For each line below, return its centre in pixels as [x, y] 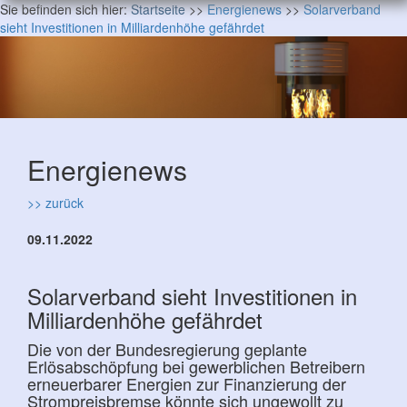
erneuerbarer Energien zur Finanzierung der [187, 383]
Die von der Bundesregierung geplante [167, 349]
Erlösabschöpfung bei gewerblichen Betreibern [196, 366]
